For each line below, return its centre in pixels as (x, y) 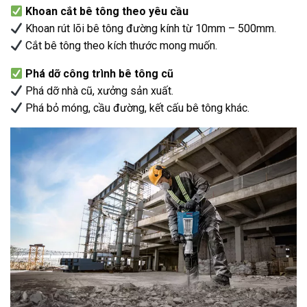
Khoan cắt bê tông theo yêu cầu (107, 12)
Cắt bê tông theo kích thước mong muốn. (120, 46)
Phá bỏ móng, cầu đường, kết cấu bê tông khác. (136, 108)
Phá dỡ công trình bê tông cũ (100, 74)
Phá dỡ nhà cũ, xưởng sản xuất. (98, 91)
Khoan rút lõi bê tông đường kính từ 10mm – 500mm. (150, 29)
